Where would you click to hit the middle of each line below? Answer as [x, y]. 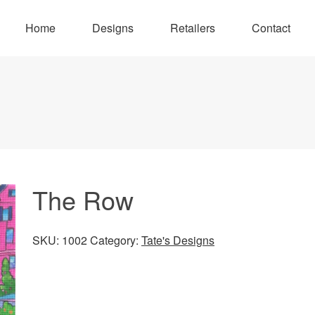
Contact [271, 28]
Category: [116, 240]
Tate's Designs [178, 240]
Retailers [192, 28]
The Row [83, 199]
